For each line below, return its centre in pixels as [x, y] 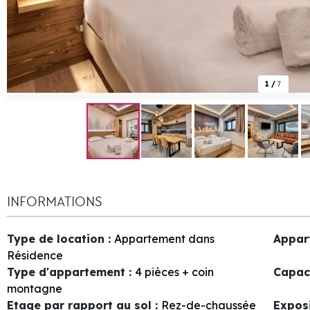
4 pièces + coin [174, 272]
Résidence [35, 255]
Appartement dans [164, 238]
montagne [35, 288]
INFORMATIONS [54, 201]
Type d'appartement [68, 272]
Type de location [57, 238]
